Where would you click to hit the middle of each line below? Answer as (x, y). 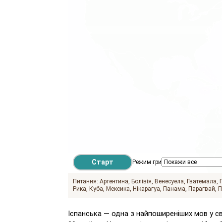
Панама (174, 189)
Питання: (85, 181)
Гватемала (202, 181)
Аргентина (114, 181)
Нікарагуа (146, 189)
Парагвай (202, 189)
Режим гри (147, 162)
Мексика (118, 189)
